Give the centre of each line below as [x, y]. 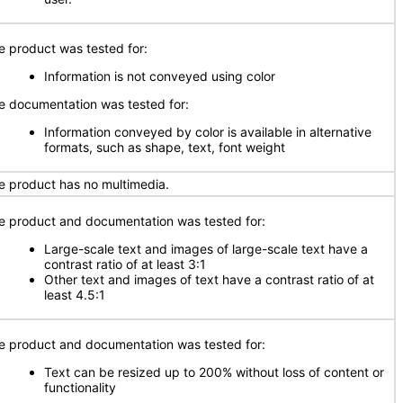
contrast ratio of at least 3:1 [125, 264]
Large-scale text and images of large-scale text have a [206, 249]
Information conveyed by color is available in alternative [208, 132]
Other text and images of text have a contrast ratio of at [209, 279]
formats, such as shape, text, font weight [165, 147]
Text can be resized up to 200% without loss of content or [214, 372]
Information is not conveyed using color [160, 76]
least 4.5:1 [75, 295]
